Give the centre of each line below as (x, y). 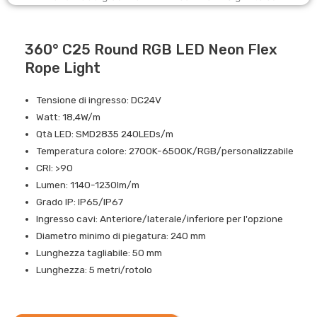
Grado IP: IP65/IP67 (80, 202)
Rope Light (63, 68)
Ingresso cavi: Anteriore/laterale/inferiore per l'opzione (160, 219)
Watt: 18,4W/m (69, 117)
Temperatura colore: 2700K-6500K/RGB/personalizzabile (165, 151)
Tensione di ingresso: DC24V (99, 100)
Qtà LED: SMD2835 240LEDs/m (105, 134)
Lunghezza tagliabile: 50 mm (99, 253)
